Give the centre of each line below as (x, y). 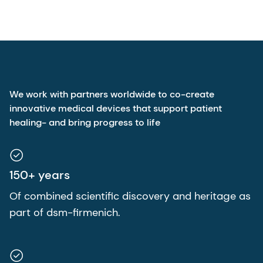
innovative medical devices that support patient (116, 108)
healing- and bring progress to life (85, 122)
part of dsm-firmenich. (65, 212)
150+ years (40, 175)
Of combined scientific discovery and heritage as (130, 196)
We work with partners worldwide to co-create (112, 94)
